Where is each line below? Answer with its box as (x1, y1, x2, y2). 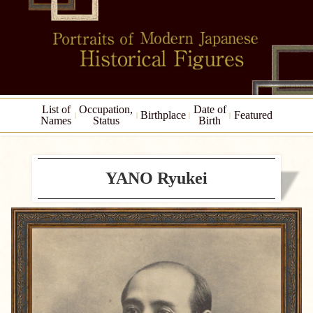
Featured (233, 109, 272, 121)
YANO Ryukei (105, 169, 208, 187)
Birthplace (140, 109, 186, 121)
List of (41, 103, 71, 115)
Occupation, (79, 103, 133, 115)
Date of (193, 103, 226, 115)
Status (92, 115, 119, 126)
